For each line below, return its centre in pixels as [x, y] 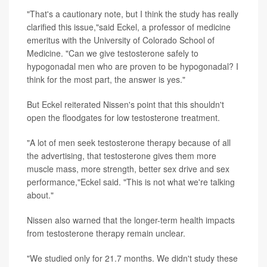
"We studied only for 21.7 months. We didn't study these [132, 258]
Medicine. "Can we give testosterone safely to [113, 53]
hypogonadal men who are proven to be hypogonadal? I [133, 66]
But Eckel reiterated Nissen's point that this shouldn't [125, 105]
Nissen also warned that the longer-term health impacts [131, 220]
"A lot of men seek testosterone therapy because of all [129, 143]
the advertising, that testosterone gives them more [122, 156]
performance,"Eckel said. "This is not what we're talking [131, 182]
